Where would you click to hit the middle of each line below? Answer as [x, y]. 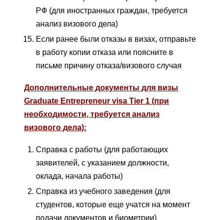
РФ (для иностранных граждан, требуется [112, 11]
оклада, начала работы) [79, 176]
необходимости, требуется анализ [92, 114]
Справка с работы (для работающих [102, 150]
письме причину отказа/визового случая [109, 66]
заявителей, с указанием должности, [102, 163]
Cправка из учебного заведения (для [103, 192]
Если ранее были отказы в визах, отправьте [116, 39]
